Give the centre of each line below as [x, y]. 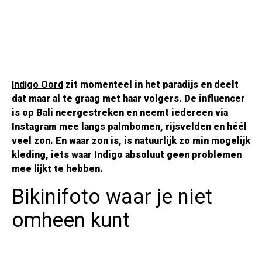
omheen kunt [71, 220]
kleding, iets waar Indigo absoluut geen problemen [127, 155]
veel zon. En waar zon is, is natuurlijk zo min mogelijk [131, 141]
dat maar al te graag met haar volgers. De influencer [128, 99]
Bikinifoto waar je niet [112, 197]
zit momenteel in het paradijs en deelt [151, 85]
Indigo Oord [37, 85]
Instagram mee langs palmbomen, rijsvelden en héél [129, 127]
